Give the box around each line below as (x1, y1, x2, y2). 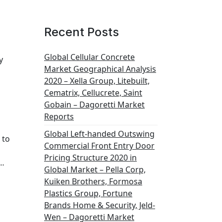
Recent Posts (44, 25, 119, 39)
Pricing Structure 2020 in (44, 152, 137, 163)
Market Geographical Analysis (44, 63, 156, 74)
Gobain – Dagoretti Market (44, 99, 145, 110)
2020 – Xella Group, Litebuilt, (44, 75, 150, 86)
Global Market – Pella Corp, (44, 164, 146, 175)
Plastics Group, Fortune (44, 188, 132, 199)
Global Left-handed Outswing (44, 128, 155, 139)
